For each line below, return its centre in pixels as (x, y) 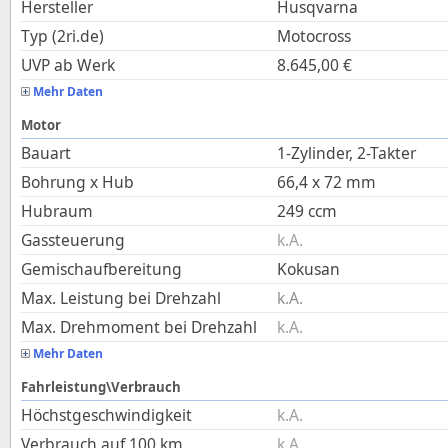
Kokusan (308, 269)
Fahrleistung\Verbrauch (101, 387)
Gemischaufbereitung (101, 269)
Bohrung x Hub (77, 182)
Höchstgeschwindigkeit (106, 415)
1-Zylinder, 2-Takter (346, 153)
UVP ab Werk (68, 65)
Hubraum (57, 211)
